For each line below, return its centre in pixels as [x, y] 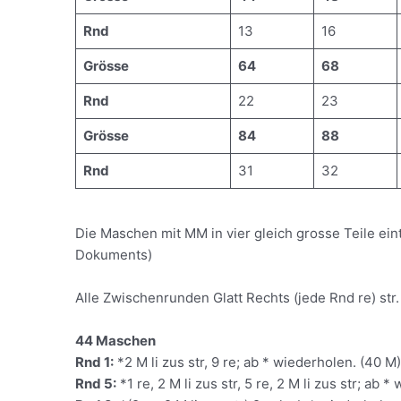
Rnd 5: [96, 383]
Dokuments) [114, 254]
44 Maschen [116, 340]
